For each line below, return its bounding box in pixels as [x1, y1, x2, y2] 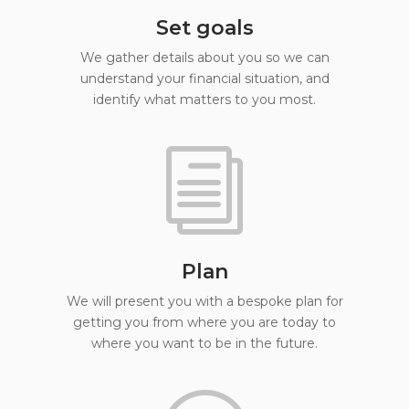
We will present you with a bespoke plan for [66, 293, 343, 309]
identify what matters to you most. [93, 91, 316, 108]
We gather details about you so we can [79, 49, 330, 66]
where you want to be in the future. [91, 335, 318, 351]
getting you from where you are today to [73, 314, 336, 330]
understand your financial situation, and [79, 70, 330, 87]
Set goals [155, 16, 254, 40]
